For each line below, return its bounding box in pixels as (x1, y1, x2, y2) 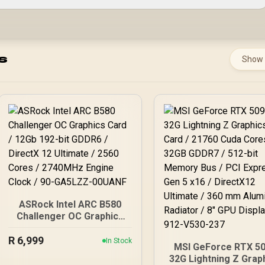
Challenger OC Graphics (16, 211, 124, 222)
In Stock (105, 237, 132, 245)
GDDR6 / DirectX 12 (27, 234, 113, 245)
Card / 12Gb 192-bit (27, 222, 113, 234)
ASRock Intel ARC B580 (18, 199, 121, 210)
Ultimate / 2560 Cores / (18, 246, 122, 257)
